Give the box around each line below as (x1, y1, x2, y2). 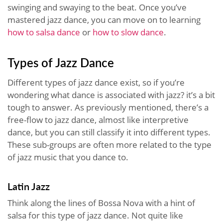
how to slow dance (93, 26, 164, 38)
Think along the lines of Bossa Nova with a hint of (7, 197, 195, 209)
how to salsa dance (7, 26, 80, 38)
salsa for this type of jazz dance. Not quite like (7, 209, 183, 221)
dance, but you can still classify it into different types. (7, 126, 211, 138)
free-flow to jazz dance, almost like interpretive (7, 113, 189, 125)
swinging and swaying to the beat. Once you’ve (7, 1, 187, 13)
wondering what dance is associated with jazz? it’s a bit (7, 89, 215, 101)
